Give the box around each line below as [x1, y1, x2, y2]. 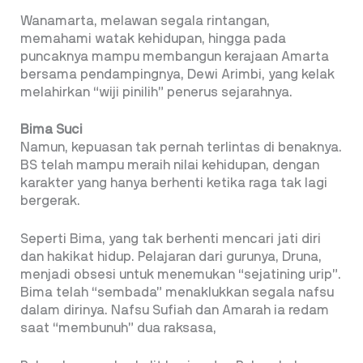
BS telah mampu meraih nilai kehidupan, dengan [20, 159, 319, 173]
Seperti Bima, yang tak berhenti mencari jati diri [20, 233, 321, 246]
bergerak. [20, 194, 80, 208]
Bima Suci [20, 123, 83, 137]
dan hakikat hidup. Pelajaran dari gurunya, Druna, [20, 250, 322, 264]
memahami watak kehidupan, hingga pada [20, 32, 286, 45]
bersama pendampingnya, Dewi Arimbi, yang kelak [20, 67, 335, 81]
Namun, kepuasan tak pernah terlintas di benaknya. [20, 141, 342, 155]
